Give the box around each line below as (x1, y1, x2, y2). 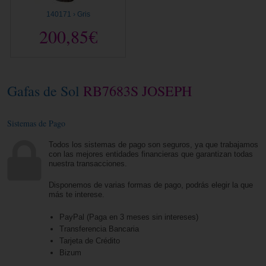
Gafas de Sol (7, 81, 80, 101)
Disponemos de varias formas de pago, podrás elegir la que (49, 180, 254, 190)
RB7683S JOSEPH (80, 81, 192, 101)
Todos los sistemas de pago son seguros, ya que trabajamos (49, 140, 259, 150)
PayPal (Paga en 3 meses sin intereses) (59, 213, 198, 222)
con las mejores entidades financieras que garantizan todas (49, 150, 254, 159)
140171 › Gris (46, 10, 90, 19)
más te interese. (49, 190, 105, 199)
